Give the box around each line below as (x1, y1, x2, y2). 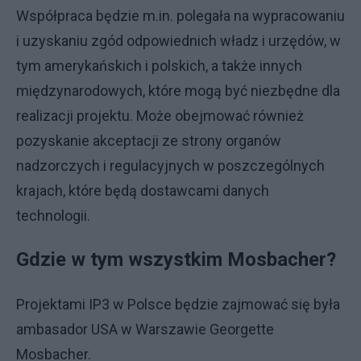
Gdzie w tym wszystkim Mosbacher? (16, 247, 336, 271)
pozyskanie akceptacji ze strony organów (16, 131, 281, 149)
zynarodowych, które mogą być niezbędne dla (48, 81, 340, 99)
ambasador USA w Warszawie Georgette (16, 320, 274, 338)
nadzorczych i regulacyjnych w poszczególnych (16, 156, 325, 174)
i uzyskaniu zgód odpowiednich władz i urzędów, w (16, 31, 341, 49)
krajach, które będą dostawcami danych (16, 181, 269, 199)
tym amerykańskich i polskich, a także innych (16, 56, 302, 74)
